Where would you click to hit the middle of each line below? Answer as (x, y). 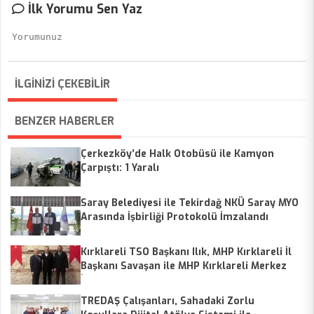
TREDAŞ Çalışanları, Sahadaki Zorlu (168, 301)
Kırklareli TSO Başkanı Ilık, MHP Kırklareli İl (186, 252)
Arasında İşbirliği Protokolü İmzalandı (175, 217)
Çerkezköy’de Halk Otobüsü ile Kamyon (177, 154)
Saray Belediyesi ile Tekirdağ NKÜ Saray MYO (190, 203)
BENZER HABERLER (64, 121)
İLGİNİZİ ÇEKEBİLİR (62, 84)
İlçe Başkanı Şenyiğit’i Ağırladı (154, 280)
